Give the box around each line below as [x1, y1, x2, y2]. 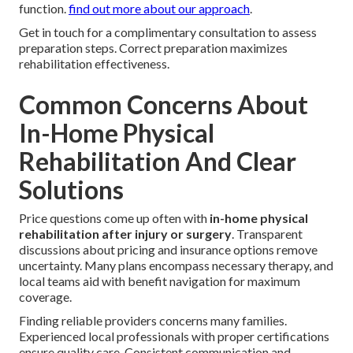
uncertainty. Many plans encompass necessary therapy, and [19, 257, 333, 273]
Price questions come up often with [19, 210, 210, 225]
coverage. [19, 288, 72, 304]
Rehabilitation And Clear [19, 145, 296, 176]
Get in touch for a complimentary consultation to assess [19, 24, 317, 39]
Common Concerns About [19, 88, 308, 120]
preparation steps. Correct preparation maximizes [19, 39, 288, 55]
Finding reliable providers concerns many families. [19, 312, 287, 328]
